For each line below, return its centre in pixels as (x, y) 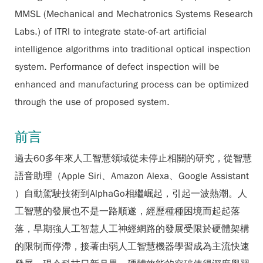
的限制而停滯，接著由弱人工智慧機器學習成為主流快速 (132, 247)
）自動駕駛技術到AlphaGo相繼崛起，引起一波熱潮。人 (131, 194)
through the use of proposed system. (92, 102)
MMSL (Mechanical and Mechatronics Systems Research (134, 14)
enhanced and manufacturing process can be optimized (132, 85)
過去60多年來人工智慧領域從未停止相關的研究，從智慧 (133, 159)
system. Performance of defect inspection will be (117, 67)
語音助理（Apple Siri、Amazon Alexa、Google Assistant (132, 176)
